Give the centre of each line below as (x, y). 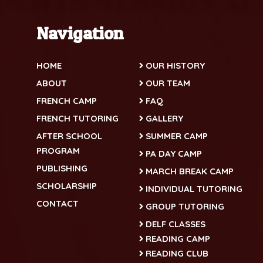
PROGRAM (58, 151)
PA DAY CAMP (173, 154)
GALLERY (164, 118)
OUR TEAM (168, 83)
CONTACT (58, 203)
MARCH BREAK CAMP (189, 171)
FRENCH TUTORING (77, 118)
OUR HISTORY (175, 65)
